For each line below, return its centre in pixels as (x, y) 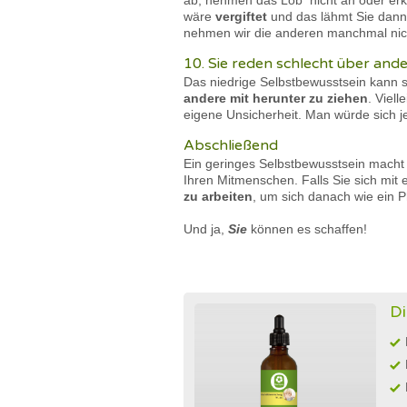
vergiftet (241, 16)
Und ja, (206, 229)
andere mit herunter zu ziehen (276, 98)
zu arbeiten (218, 196)
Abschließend (231, 145)
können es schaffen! (307, 229)
